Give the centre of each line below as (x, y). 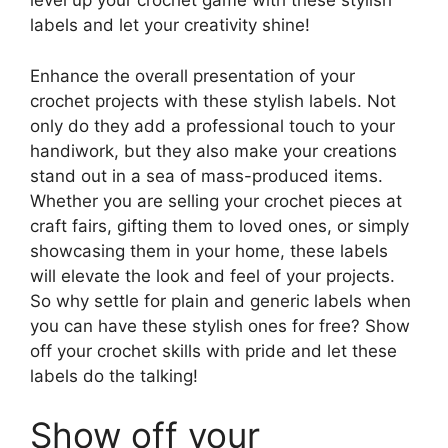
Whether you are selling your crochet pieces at (216, 200)
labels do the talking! (114, 375)
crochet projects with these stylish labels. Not (213, 100)
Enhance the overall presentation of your (192, 75)
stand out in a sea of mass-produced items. (206, 175)
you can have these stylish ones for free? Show (220, 325)
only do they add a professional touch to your (212, 125)
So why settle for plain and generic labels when (220, 300)
